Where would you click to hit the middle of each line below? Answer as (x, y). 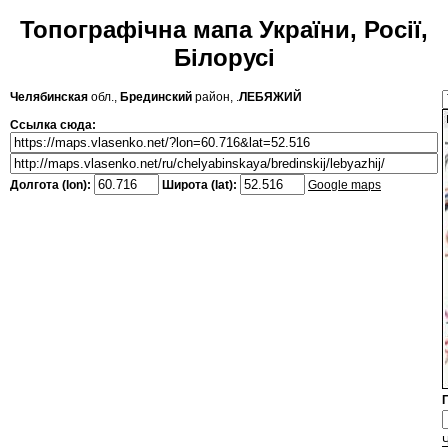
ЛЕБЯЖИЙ (270, 97)
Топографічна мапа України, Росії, (224, 30)
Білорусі (224, 58)
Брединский (156, 97)
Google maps (344, 185)
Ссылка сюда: (53, 125)
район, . (215, 97)
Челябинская (49, 97)
